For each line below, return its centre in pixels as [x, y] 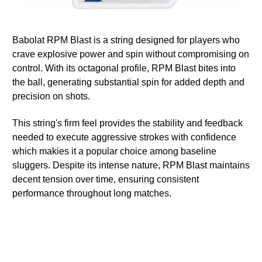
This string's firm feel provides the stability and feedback [127, 123]
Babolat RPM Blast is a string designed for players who [126, 40]
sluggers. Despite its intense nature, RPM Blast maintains [131, 165]
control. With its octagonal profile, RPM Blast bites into [124, 68]
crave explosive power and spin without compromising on [131, 54]
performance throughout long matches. [92, 193]
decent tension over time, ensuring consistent [106, 179]
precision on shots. [51, 96]
